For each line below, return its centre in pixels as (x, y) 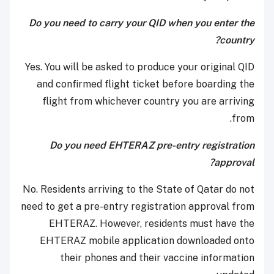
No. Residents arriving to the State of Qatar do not (139, 190)
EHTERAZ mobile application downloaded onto (147, 241)
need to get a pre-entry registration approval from (138, 207)
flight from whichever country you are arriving (148, 102)
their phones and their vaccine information (157, 258)
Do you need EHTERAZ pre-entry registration (152, 146)
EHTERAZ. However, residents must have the (152, 224)
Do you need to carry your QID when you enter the (142, 23)
